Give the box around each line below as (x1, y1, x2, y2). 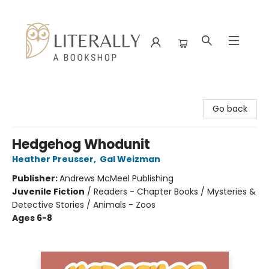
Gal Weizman (100, 153, 160, 165)
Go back (213, 103, 247, 115)
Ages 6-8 (12, 212, 52, 224)
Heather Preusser (12, 153, 94, 165)
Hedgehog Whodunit (12, 135, 150, 154)
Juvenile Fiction (12, 186, 85, 198)
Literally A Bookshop (9, 89, 91, 101)
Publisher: (12, 172, 59, 184)
